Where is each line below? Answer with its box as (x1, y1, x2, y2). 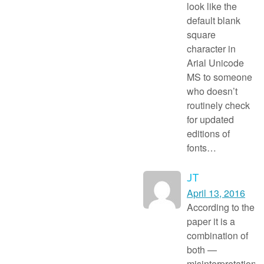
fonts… (187, 140, 216, 154)
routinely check (187, 98, 250, 112)
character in (187, 41, 236, 55)
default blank (187, 13, 240, 27)
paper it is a (187, 214, 235, 228)
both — (187, 242, 217, 256)
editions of (187, 126, 230, 140)
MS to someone (187, 70, 252, 84)
